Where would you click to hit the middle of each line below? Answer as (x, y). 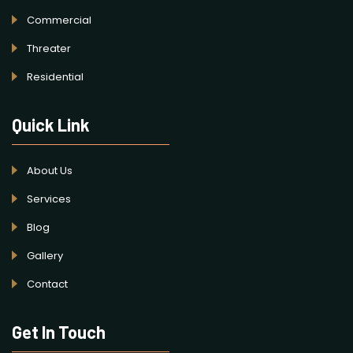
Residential (55, 76)
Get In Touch (59, 331)
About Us (50, 170)
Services (49, 199)
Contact (47, 284)
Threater (49, 48)
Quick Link (51, 124)
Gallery (45, 255)
